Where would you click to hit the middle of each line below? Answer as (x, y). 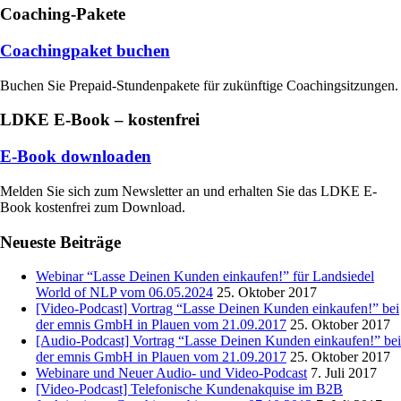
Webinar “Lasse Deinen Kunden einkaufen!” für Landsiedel (205, 277)
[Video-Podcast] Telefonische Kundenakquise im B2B (189, 389)
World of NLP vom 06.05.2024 (124, 293)
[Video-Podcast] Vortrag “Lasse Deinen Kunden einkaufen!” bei (218, 309)
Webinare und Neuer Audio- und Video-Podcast (171, 373)
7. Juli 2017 (344, 373)
